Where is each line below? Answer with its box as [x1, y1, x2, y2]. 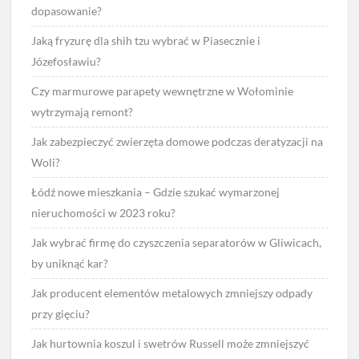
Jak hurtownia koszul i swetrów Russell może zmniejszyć [31, 336, 310, 350]
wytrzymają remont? [31, 104, 134, 119]
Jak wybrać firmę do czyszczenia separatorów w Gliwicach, [31, 235, 322, 249]
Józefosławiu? [31, 54, 102, 68]
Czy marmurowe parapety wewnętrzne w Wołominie [31, 83, 294, 98]
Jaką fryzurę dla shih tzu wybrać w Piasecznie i [31, 33, 261, 47]
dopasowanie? [31, 3, 103, 18]
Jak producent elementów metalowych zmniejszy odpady [31, 285, 313, 300]
